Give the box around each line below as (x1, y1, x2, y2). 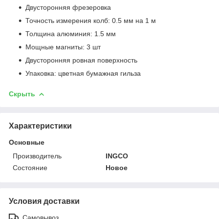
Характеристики (9, 121, 72, 130)
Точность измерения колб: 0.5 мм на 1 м (25, 16, 158, 24)
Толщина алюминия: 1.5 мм (25, 29, 118, 38)
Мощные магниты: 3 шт (25, 43, 103, 51)
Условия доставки (9, 197, 80, 205)
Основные (9, 138, 44, 146)
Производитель (13, 152, 62, 160)
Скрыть (9, 89, 35, 98)
